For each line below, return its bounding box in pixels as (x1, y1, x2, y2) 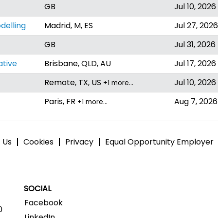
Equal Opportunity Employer (105, 136, 214, 147)
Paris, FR (44, 96, 77, 107)
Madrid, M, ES (44, 20, 93, 31)
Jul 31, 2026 (174, 39, 216, 50)
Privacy (65, 136, 93, 147)
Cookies (23, 136, 54, 147)
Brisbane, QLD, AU (44, 58, 111, 69)
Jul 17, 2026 (174, 58, 216, 69)
